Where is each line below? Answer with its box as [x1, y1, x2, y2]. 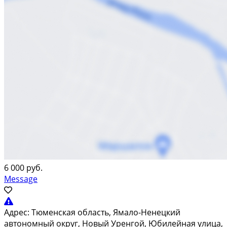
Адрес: [4, 206, 29, 218]
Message [4, 173, 37, 184]
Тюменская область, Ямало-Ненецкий [31, 206, 180, 218]
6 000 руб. [4, 162, 43, 173]
